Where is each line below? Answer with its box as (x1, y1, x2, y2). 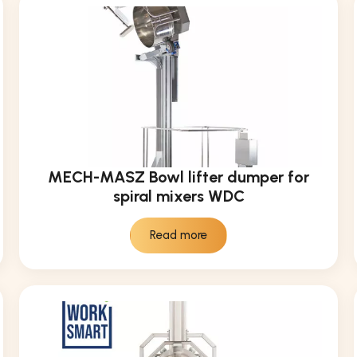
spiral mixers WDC (112, 186, 245, 206)
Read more (150, 228, 207, 243)
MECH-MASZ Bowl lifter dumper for (48, 167, 309, 187)
